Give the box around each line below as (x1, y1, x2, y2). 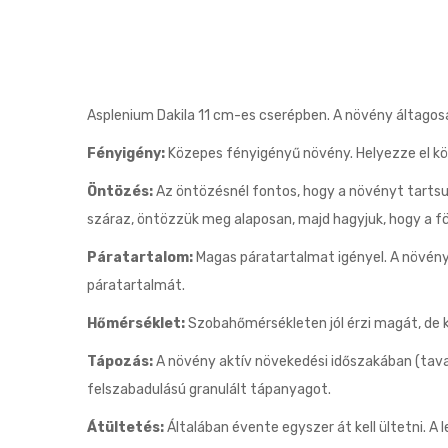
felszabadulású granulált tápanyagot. (87, 381, 331, 398)
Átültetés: (87, 419, 164, 436)
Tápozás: (87, 353, 153, 370)
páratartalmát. (87, 277, 185, 294)
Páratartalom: (87, 249, 193, 266)
